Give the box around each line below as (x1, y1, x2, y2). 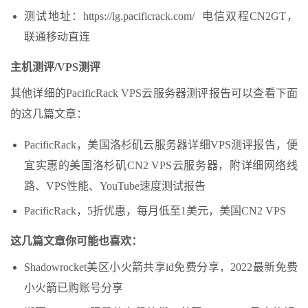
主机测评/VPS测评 (10, 60, 100, 73)
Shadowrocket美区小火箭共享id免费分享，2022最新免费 (24, 261, 298, 273)
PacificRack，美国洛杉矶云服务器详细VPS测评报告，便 (24, 138, 298, 151)
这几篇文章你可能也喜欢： (10, 234, 142, 247)
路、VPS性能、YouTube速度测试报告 (24, 179, 206, 192)
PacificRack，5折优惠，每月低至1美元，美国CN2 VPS (24, 204, 286, 217)
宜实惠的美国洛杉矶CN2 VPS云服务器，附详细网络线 (24, 159, 298, 171)
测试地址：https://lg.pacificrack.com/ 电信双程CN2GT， (24, 10, 298, 22)
